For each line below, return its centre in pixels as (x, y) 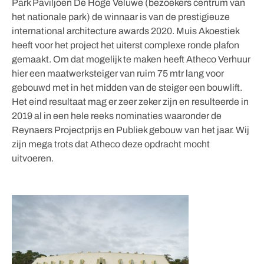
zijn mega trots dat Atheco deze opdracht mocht (110, 144)
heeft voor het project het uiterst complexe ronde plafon (125, 45)
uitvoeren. (32, 158)
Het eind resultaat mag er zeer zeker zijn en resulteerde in (130, 101)
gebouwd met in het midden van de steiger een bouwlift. (127, 87)
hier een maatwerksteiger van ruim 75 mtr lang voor (118, 73)
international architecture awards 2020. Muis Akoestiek (125, 31)
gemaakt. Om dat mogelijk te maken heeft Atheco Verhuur (131, 59)
